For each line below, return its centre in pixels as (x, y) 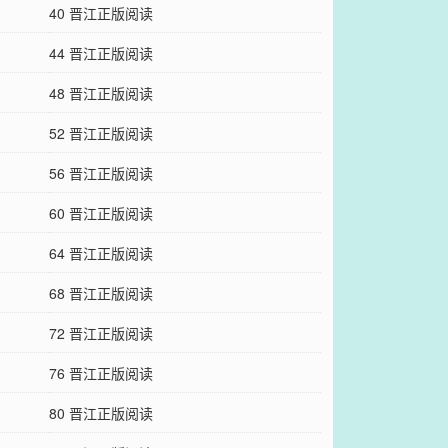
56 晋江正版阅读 (100, 173)
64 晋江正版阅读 (100, 253)
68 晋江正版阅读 (100, 293)
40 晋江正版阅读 (100, 13)
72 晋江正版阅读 (100, 333)
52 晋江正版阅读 (100, 133)
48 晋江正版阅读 (100, 93)
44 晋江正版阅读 (100, 53)
